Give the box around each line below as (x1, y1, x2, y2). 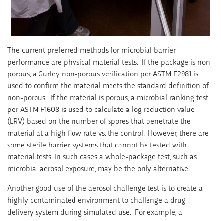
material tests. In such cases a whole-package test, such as (7, 150, 197, 161)
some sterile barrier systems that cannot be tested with (7, 139, 187, 149)
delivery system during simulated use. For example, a (7, 206, 182, 217)
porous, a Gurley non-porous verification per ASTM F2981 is (7, 68, 198, 78)
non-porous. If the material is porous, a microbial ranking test (7, 91, 208, 102)
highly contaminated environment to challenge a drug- (7, 194, 188, 205)
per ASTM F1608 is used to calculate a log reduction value (7, 103, 195, 114)
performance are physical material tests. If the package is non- (7, 56, 213, 67)
